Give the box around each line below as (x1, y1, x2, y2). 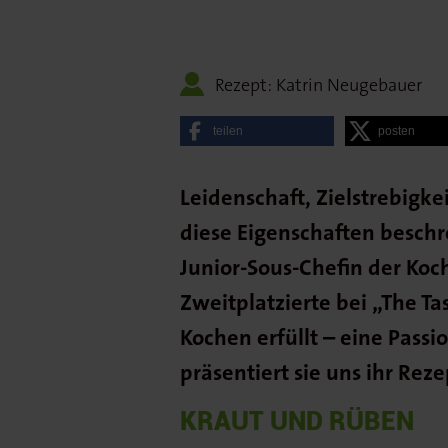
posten (378, 124, 416, 138)
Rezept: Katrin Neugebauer (215, 73, 422, 97)
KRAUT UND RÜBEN (180, 406, 438, 436)
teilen (213, 124, 243, 138)
